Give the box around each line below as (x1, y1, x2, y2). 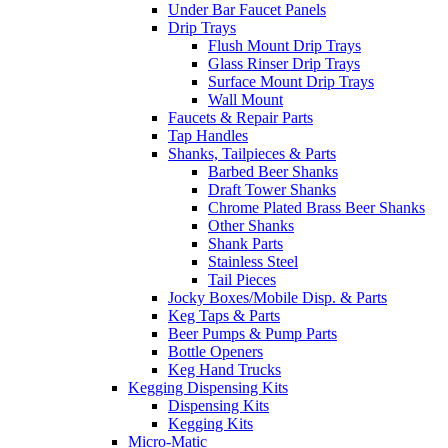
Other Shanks (208, 217, 294, 235)
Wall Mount (208, 91, 283, 109)
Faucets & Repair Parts (168, 109, 313, 127)
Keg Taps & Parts (168, 307, 280, 325)
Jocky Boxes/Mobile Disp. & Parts (168, 289, 387, 307)
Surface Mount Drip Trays (208, 73, 374, 91)
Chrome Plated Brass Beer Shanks (208, 199, 425, 217)
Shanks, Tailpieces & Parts (168, 145, 336, 163)
